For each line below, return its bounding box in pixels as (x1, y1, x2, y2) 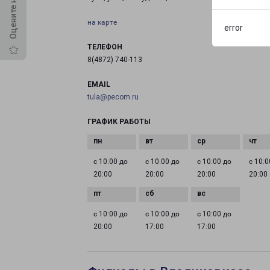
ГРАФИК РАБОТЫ (87, 118, 151, 126)
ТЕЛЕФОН (87, 43, 122, 51)
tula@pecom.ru (87, 93, 139, 101)
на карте (87, 18, 117, 27)
